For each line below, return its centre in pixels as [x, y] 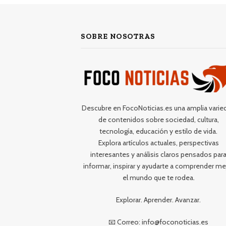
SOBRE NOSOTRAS [118, 37]
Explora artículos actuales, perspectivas [158, 143]
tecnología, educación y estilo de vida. [158, 131]
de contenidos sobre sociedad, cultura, [158, 120]
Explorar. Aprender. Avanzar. [158, 200]
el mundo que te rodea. [158, 178]
